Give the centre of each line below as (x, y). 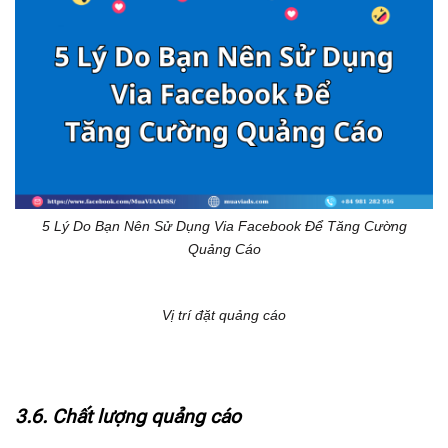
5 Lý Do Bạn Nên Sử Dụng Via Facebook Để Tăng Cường (224, 225)
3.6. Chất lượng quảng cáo (128, 417)
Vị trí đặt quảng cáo (224, 315)
